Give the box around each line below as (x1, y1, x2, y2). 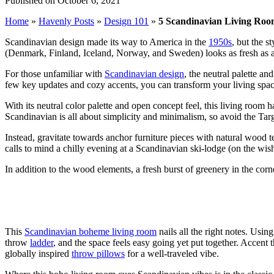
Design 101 (104, 15, 149, 26)
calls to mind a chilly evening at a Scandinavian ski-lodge (5, 143, 228, 154)
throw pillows (72, 248, 125, 259)
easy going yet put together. (130, 237, 239, 248)
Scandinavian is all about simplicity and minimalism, (5, 111, 209, 122)
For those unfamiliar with (5, 68, 105, 79)
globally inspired (5, 248, 72, 259)
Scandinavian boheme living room (24, 226, 157, 237)
